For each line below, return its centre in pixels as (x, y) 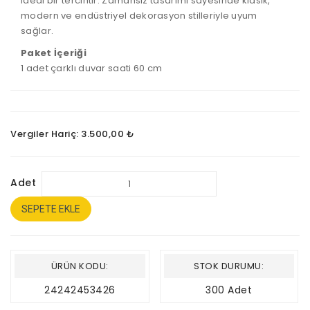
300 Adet (229, 290)
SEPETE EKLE (51, 209)
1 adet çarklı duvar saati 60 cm (92, 69)
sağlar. (37, 31)
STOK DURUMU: (229, 266)
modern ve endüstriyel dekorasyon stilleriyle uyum (139, 16)
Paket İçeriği (54, 53)
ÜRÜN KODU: (80, 266)
